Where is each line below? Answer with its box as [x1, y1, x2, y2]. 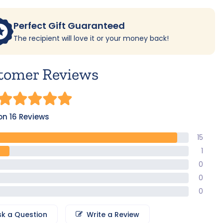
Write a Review [87, 210, 139, 220]
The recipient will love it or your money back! [13, 33, 169, 44]
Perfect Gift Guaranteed [13, 19, 125, 32]
